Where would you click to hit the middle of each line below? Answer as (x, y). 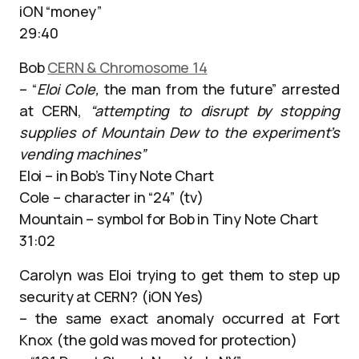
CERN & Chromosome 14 (127, 67)
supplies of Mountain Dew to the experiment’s (179, 132)
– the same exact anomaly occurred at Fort (179, 318)
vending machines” (83, 154)
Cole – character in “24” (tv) (111, 197)
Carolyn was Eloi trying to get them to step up (179, 275)
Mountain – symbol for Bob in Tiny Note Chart (169, 219)
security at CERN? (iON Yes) (112, 296)
